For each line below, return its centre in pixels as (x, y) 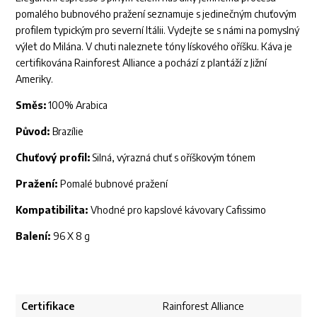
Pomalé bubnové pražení (114, 184)
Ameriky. (36, 79)
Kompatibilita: (53, 210)
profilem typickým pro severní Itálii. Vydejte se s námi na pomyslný (158, 30)
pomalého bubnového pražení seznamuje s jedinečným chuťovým (156, 14)
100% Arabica (78, 105)
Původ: (34, 131)
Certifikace (48, 306)
